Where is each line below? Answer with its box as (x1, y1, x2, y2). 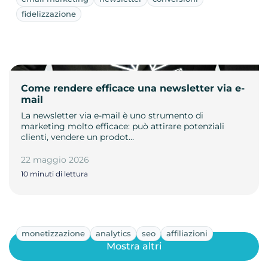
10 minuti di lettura (21, 169, 88, 178)
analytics (96, 228, 131, 238)
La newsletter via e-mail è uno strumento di (21, 109, 203, 121)
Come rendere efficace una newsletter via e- (21, 82, 245, 94)
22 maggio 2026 (21, 154, 89, 165)
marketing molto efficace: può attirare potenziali (21, 120, 224, 132)
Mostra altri (106, 240, 162, 252)
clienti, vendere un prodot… (21, 131, 134, 142)
